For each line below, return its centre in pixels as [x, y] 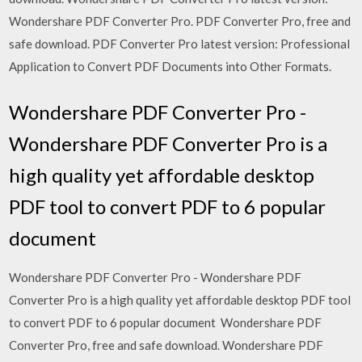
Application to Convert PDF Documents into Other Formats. [170, 66]
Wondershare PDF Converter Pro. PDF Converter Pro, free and [180, 21]
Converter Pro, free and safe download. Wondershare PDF [166, 345]
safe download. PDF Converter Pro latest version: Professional [180, 44]
